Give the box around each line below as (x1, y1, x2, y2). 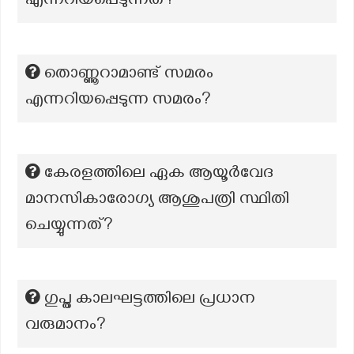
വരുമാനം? (25, 315, 106, 337)
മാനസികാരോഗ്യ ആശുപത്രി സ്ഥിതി (25, 190, 289, 212)
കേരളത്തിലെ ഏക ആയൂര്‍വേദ (44, 164, 273, 186)
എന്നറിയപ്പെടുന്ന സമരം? (25, 90, 211, 112)
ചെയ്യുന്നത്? (25, 216, 113, 238)
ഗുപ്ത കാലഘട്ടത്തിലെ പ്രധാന (44, 289, 255, 311)
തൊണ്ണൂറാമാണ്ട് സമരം (44, 64, 213, 86)
